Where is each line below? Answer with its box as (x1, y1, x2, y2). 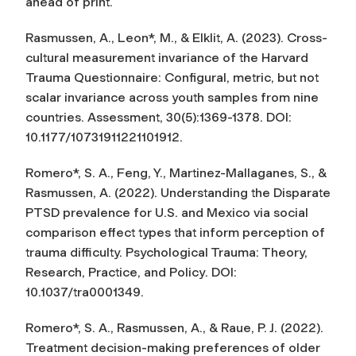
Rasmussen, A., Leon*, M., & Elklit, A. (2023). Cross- (25, 29, 327, 45)
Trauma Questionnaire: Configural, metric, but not (25, 69, 319, 85)
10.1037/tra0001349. (25, 284, 144, 300)
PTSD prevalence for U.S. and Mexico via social (25, 204, 308, 220)
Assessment (87, 109, 160, 125)
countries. (25, 109, 87, 125)
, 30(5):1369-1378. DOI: (160, 109, 292, 125)
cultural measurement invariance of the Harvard (25, 49, 308, 65)
